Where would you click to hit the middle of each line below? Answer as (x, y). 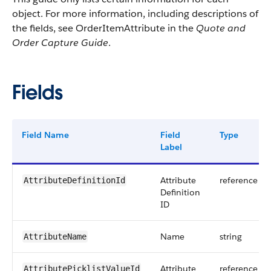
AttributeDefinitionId (74, 180)
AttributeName (55, 237)
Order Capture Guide (60, 43)
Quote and (221, 28)
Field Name (45, 135)
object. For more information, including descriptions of (135, 14)
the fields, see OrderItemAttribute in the (104, 28)
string (231, 237)
